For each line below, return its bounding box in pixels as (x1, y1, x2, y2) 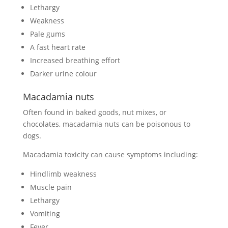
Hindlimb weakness (30, 169, 97, 179)
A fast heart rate (30, 42, 85, 52)
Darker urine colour (30, 69, 97, 79)
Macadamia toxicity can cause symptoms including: (22, 150, 198, 160)
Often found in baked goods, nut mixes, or (22, 107, 166, 118)
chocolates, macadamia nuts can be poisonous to (22, 119, 190, 129)
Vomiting (30, 209, 60, 219)
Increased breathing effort (30, 55, 120, 66)
